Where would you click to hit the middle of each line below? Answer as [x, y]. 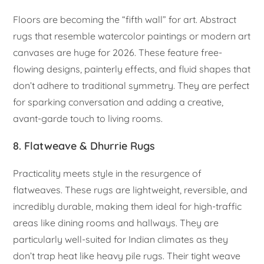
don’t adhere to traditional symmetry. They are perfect [131, 86]
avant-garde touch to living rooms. [88, 119]
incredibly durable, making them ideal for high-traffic [128, 207]
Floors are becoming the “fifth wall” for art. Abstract [125, 20]
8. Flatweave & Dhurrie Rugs [84, 146]
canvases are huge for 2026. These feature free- [118, 53]
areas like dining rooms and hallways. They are [116, 223]
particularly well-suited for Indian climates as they [121, 240]
